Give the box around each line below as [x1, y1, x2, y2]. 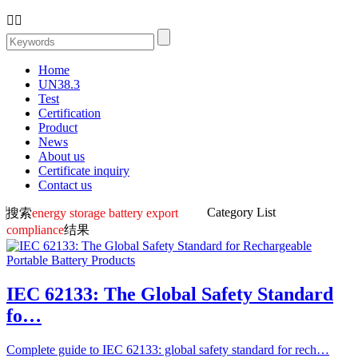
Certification [38, 106, 101, 120]
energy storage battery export [32, 206, 178, 220]
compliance [6, 223, 64, 237]
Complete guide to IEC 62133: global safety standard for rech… [6, 342, 329, 356]
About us [38, 149, 85, 163]
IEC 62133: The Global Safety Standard [6, 283, 333, 304]
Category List [206, 205, 276, 219]
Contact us [38, 178, 92, 192]
